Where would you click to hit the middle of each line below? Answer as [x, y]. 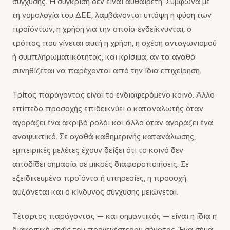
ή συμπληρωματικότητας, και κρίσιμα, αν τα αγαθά [104, 57]
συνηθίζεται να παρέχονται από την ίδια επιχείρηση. [107, 71]
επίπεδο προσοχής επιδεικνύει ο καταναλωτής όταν [108, 109]
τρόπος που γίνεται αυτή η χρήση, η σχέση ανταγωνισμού [114, 43]
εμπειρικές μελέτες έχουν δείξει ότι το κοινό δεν [98, 150]
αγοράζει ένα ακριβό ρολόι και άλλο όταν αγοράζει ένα [113, 122]
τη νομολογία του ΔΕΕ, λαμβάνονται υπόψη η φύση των [112, 15]
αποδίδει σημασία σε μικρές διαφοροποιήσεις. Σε [101, 164]
